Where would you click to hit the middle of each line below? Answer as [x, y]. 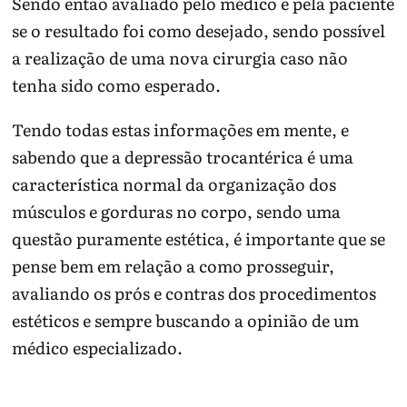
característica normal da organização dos [174, 184]
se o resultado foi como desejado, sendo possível [199, 30]
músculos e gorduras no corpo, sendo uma [177, 211]
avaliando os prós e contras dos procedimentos [194, 293]
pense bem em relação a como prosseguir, [174, 265]
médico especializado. [98, 347]
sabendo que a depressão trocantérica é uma [183, 156]
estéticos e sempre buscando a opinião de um [186, 320]
